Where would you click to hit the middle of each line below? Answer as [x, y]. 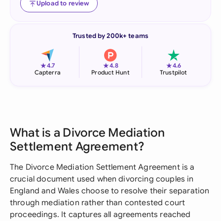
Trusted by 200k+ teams [110, 36]
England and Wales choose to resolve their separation [110, 191]
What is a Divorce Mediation [88, 133]
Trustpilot [174, 72]
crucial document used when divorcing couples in [102, 179]
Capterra [47, 72]
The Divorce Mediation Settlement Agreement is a [102, 167]
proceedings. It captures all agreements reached [100, 215]
